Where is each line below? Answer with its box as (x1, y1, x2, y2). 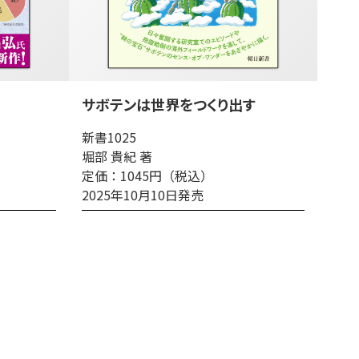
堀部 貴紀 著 (82, 147, 152, 166)
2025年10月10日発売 (82, 185, 204, 204)
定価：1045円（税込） (82, 166, 213, 185)
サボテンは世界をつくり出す (82, 94, 256, 115)
